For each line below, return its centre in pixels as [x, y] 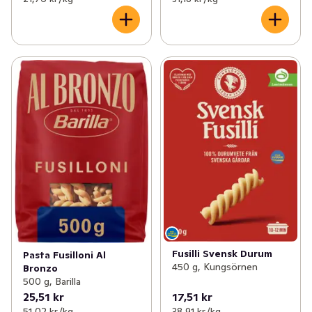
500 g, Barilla [52, 282]
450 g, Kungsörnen [214, 266]
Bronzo [40, 268]
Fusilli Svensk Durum [222, 253]
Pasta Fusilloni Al [64, 255]
